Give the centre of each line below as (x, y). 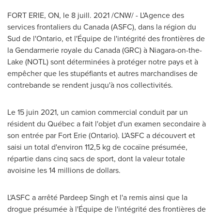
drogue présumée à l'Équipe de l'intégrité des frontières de (107, 209)
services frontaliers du (45, 27)
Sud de (19, 39)
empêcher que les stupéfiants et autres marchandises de (102, 73)
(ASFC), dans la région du (153, 27)
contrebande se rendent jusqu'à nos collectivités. (90, 85)
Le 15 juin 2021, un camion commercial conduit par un (98, 112)
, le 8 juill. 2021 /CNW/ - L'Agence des (122, 15)
